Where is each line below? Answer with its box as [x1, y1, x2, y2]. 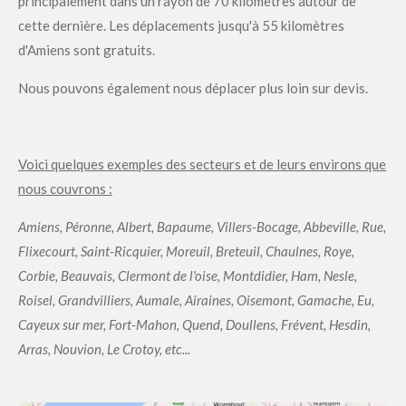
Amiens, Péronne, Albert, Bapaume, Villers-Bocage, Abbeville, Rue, [18, 218, 386, 236]
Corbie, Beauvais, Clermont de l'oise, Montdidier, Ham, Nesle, [18, 267, 357, 285]
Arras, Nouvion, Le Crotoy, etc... [18, 341, 190, 358]
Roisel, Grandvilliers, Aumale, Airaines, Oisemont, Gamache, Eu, [18, 292, 374, 309]
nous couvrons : [18, 180, 112, 198]
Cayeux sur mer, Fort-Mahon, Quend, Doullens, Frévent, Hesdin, [18, 316, 371, 333]
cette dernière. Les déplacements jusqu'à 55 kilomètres [18, 17, 344, 34]
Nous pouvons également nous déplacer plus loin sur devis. [18, 80, 368, 97]
